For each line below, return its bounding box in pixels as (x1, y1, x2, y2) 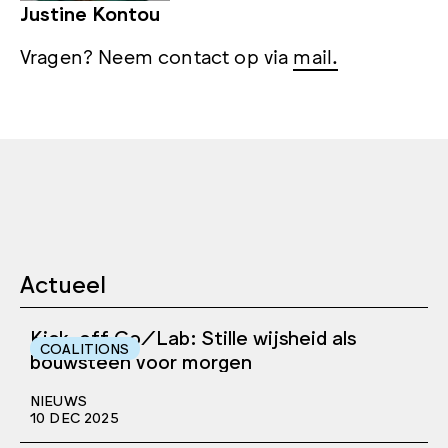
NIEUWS (30, 391, 87, 408)
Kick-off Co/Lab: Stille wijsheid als (30, 323, 356, 348)
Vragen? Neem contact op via (20, 42, 294, 67)
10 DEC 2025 (30, 408, 119, 425)
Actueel (20, 267, 106, 297)
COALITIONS (40, 339, 130, 356)
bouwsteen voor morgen (30, 347, 252, 372)
